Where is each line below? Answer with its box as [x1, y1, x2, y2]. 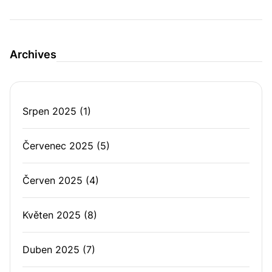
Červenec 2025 [22, 140, 93, 152]
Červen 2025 [22, 174, 83, 186]
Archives [10, 48, 56, 61]
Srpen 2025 [22, 105, 76, 117]
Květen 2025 [22, 209, 81, 221]
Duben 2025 [22, 243, 80, 256]
